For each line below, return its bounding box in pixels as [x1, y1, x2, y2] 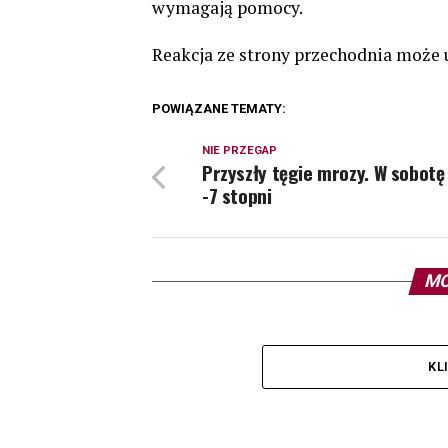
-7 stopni [202, 181, 272, 210]
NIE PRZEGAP [202, 144, 277, 157]
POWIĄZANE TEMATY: [152, 101, 286, 116]
